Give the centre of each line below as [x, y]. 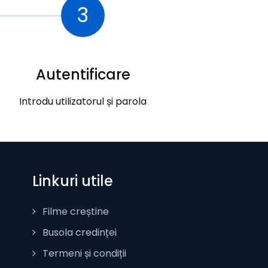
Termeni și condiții [83, 253]
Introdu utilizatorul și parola [83, 101]
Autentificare [83, 74]
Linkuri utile [72, 181]
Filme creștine [74, 211]
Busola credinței [78, 232]
